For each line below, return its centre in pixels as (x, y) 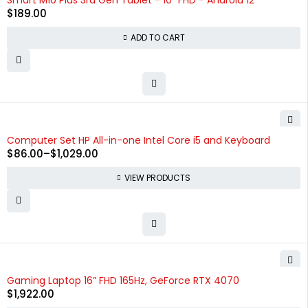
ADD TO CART (157, 37)
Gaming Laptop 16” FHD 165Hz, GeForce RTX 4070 (123, 280)
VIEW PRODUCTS (157, 178)
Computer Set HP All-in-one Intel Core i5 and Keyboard (139, 140)
